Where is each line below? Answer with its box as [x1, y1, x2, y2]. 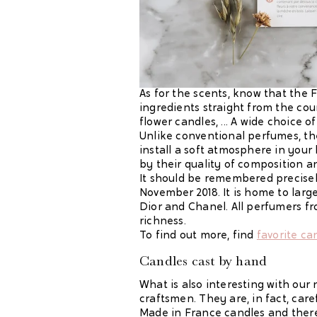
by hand [218, 252, 267, 269]
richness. [139, 216, 186, 227]
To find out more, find [139, 230, 257, 241]
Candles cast [139, 252, 219, 269]
